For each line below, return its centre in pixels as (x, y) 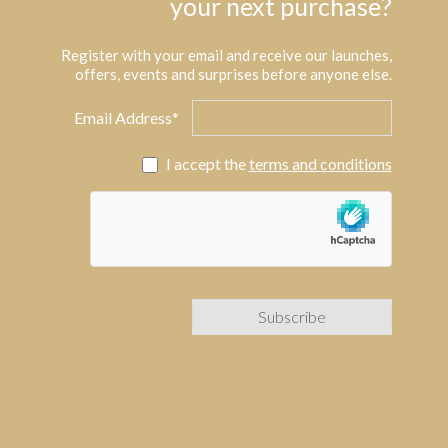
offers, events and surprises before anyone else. (233, 74)
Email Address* (127, 117)
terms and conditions (320, 163)
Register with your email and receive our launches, (226, 55)
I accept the (207, 163)
